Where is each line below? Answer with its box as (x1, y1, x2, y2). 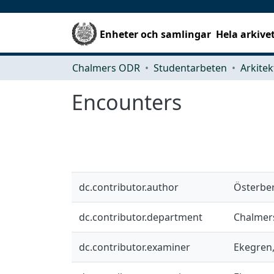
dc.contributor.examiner (79, 240, 190, 254)
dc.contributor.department (79, 210, 202, 224)
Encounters (72, 87, 182, 116)
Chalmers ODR (72, 61, 140, 75)
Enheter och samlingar (100, 27, 212, 41)
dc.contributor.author (79, 180, 179, 194)
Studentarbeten (154, 61, 227, 75)
